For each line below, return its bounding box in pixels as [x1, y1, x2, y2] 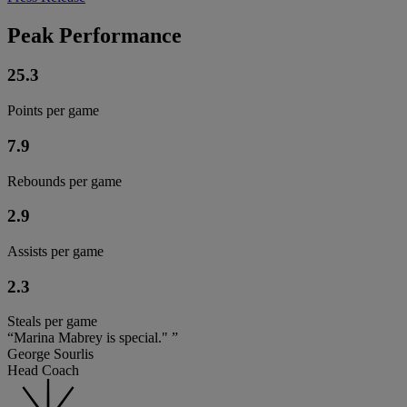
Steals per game [7, 313, 97, 330]
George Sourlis [7, 346, 94, 362]
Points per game [7, 103, 99, 119]
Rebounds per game [7, 173, 122, 189]
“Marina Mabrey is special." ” [7, 330, 178, 346]
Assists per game [7, 243, 104, 260]
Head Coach [7, 362, 79, 379]
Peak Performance [7, 23, 182, 47]
